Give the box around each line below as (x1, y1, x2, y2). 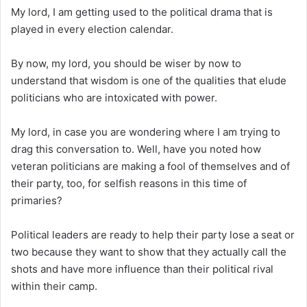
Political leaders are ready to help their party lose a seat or (11, 228, 295, 241)
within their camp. (11, 279, 97, 293)
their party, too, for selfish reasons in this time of (11, 176, 247, 190)
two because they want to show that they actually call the (11, 245, 286, 258)
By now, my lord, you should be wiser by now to (11, 56, 241, 70)
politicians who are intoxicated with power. (11, 90, 217, 104)
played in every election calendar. (11, 22, 173, 36)
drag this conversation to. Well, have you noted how (11, 142, 261, 156)
